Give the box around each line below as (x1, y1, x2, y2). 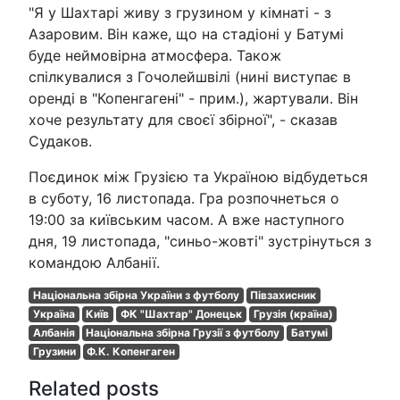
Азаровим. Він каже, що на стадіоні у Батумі (29, 25, 344, 44)
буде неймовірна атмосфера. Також (29, 46, 281, 65)
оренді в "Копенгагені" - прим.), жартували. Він (29, 89, 358, 108)
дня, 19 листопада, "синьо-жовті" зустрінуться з (29, 232, 371, 251)
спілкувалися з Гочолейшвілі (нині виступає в (29, 68, 351, 87)
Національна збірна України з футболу (32, 288, 239, 303)
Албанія (32, 326, 75, 340)
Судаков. (29, 132, 92, 151)
